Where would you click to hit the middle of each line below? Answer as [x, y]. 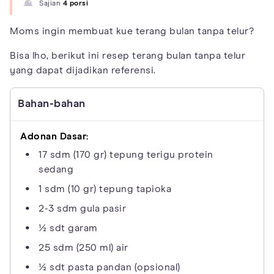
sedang [56, 169]
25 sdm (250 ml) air [83, 247]
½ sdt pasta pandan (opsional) [109, 267]
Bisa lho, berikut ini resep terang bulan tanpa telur [128, 55]
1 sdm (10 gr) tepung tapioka [105, 189]
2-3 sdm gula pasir [82, 208]
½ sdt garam [68, 228]
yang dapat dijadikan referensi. [83, 70]
